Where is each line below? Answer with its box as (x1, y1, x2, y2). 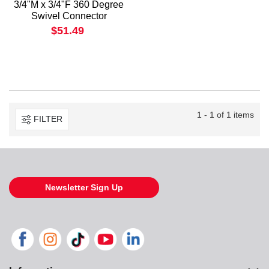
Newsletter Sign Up (45, 182, 123, 192)
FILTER (34, 114, 62, 124)
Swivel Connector (31, 10, 107, 21)
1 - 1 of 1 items (197, 109, 254, 119)
